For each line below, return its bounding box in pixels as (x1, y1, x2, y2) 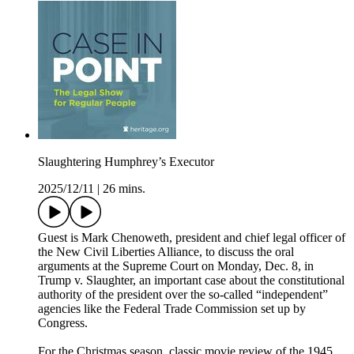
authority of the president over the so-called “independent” (38, 288, 328, 302)
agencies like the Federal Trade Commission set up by (38, 302, 306, 316)
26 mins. (103, 182, 145, 196)
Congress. (38, 316, 88, 330)
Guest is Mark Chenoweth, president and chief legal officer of (38, 231, 345, 245)
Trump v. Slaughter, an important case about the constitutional (38, 273, 345, 288)
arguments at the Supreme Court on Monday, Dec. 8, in (38, 259, 314, 273)
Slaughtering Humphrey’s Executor (38, 155, 214, 169)
